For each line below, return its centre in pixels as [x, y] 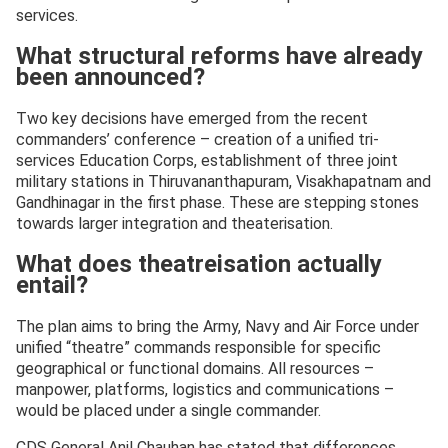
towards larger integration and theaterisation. [174, 224]
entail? [52, 285]
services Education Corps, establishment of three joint [207, 161]
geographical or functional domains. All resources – [195, 368]
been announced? [110, 77]
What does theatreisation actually [199, 264]
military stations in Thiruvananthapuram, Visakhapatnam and [223, 182]
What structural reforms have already [219, 56]
